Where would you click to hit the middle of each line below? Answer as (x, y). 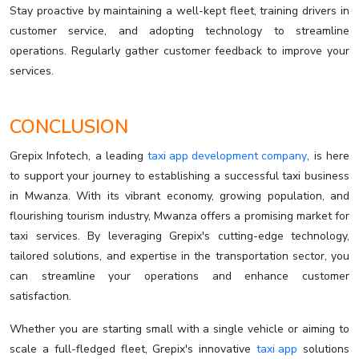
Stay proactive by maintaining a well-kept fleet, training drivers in (179, 11)
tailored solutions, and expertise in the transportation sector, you (179, 256)
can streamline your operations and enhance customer (179, 276)
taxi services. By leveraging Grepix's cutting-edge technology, (179, 236)
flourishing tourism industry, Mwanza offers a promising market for (179, 216)
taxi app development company (228, 156)
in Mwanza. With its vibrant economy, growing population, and (179, 196)
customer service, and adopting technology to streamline (179, 31)
